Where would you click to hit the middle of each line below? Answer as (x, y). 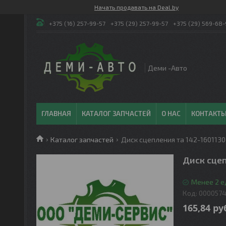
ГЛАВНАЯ (56, 114)
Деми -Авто (167, 68)
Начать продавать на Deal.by (136, 7)
